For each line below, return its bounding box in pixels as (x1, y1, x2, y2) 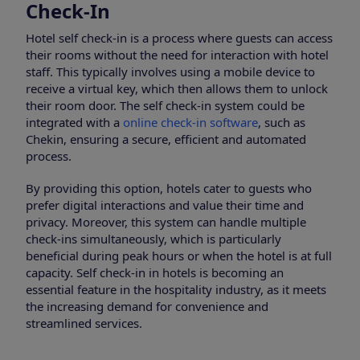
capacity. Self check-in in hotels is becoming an (26, 264, 284, 281)
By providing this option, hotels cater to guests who (26, 180, 312, 197)
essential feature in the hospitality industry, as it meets (26, 281, 326, 298)
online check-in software (123, 114, 258, 131)
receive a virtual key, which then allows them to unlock (26, 80, 328, 97)
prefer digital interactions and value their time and (26, 197, 304, 214)
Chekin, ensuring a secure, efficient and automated (26, 131, 306, 148)
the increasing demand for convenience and (26, 298, 268, 315)
